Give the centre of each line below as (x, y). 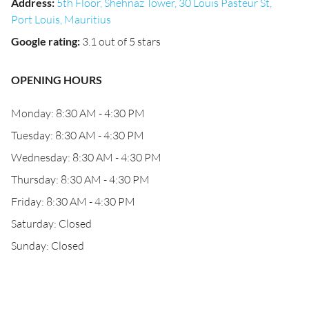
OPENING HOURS (57, 80)
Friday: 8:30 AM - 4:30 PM (73, 201)
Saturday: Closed (51, 223)
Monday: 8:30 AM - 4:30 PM (78, 113)
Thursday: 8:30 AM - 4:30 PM (80, 179)
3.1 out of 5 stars (121, 41)
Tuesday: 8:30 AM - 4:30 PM (78, 135)
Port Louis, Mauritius (61, 19)
